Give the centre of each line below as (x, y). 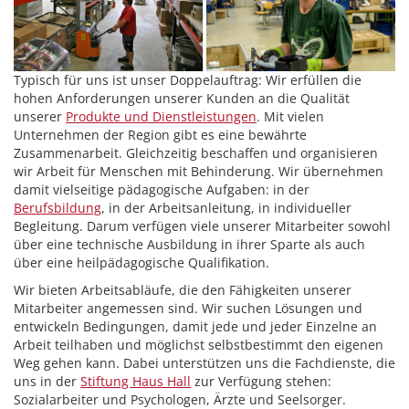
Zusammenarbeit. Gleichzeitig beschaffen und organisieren (196, 153)
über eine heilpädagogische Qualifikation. (142, 262)
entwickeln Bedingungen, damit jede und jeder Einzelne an (195, 326)
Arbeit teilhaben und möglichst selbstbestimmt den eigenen (199, 345)
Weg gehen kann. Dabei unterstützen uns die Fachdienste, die (204, 363)
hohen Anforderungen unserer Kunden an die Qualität (182, 98)
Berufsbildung (58, 208)
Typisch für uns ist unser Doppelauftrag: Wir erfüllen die (188, 80)
